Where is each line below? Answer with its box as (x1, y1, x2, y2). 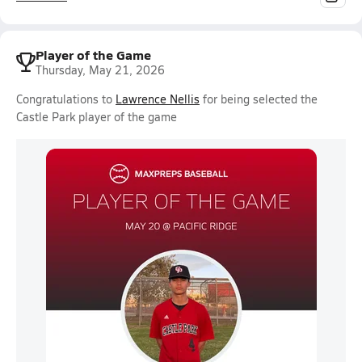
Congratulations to (16, 91, 116, 107)
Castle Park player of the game (16, 109, 177, 124)
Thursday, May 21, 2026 (36, 62, 165, 78)
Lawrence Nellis (116, 91, 200, 107)
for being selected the (200, 91, 318, 107)
